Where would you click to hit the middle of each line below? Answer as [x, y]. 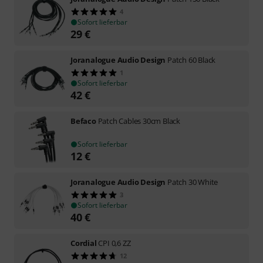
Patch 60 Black [192, 60]
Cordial [84, 243]
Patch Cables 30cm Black [139, 121]
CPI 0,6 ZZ [114, 243]
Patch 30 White [193, 182]
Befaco [83, 121]
